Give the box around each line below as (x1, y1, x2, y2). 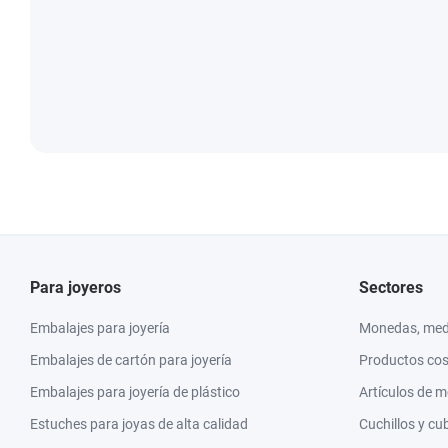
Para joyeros (30, 278, 121, 297)
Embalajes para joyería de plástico (30, 384, 240, 400)
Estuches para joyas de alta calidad (30, 416, 248, 432)
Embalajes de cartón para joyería (30, 352, 232, 368)
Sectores (359, 278, 423, 297)
